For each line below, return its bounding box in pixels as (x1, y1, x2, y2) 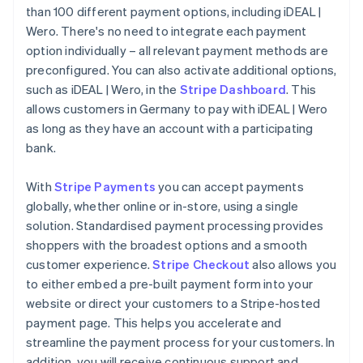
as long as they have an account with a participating (26, 120, 314, 137)
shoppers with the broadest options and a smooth (26, 237, 308, 254)
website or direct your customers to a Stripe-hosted (26, 295, 321, 312)
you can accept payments (156, 178, 304, 195)
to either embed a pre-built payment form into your (26, 275, 314, 293)
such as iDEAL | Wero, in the (26, 81, 180, 98)
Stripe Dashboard (179, 81, 287, 98)
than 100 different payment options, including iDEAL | (26, 3, 322, 20)
